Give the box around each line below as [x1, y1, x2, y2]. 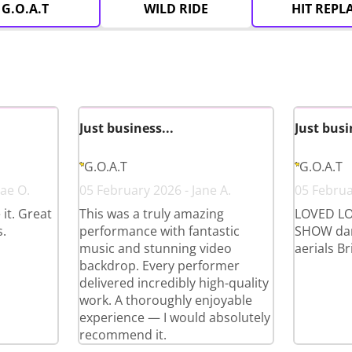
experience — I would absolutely [79, 309, 271, 326]
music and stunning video [79, 240, 233, 257]
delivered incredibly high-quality [79, 274, 269, 291]
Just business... [79, 119, 174, 137]
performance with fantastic [79, 222, 240, 240]
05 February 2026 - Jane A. [79, 181, 232, 199]
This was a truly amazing [79, 205, 225, 222]
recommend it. [79, 326, 167, 343]
